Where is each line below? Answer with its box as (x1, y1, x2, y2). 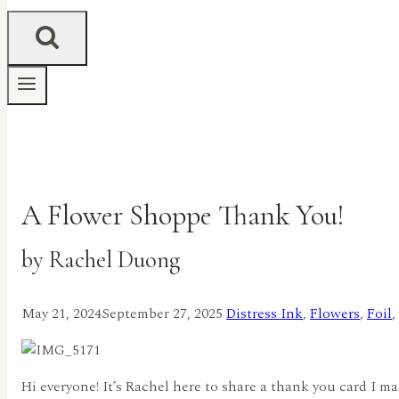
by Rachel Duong (21, 244, 180, 274)
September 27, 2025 (102, 303, 223, 325)
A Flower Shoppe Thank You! (21, 197, 345, 232)
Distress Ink (226, 303, 303, 325)
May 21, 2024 (21, 303, 102, 325)
